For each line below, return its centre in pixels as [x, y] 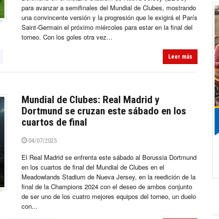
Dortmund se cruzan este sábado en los [104, 111]
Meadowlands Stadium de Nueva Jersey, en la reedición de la [109, 177]
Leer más [180, 57]
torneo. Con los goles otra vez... [67, 37]
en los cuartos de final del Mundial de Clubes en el [93, 167]
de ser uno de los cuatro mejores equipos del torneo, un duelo [109, 197]
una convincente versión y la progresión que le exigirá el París [109, 18]
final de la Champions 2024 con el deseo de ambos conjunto [107, 187]
